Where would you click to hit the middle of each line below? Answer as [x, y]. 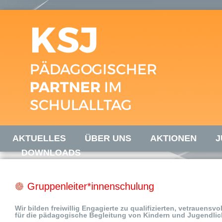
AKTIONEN [173, 138]
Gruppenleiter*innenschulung [91, 186]
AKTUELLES [39, 138]
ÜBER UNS [108, 138]
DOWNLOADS [51, 153]
